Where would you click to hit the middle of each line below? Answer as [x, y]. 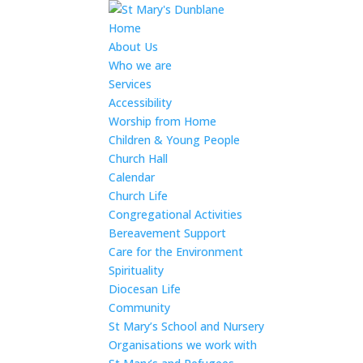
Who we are [141, 65]
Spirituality [137, 270]
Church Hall [139, 158]
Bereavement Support [168, 233]
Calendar [132, 177]
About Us [134, 47]
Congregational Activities [176, 214]
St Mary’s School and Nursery [187, 326]
